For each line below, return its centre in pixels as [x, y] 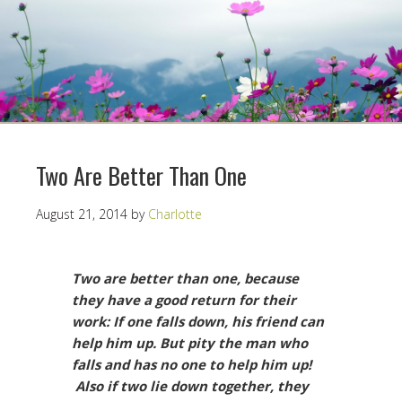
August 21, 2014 [82, 214]
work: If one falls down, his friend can [198, 322]
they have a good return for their [184, 300]
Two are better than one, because [185, 279]
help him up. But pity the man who [190, 343]
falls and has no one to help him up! [192, 365]
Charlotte [175, 214]
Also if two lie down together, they [190, 386]
